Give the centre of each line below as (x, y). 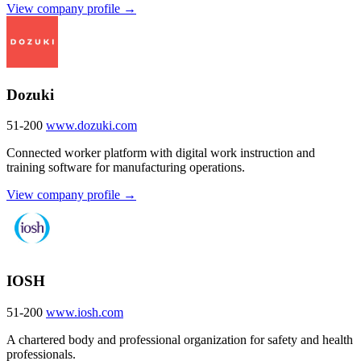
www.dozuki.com (91, 126)
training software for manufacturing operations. (126, 168)
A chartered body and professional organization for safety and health (180, 339)
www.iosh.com (85, 312)
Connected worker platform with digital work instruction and (161, 153)
